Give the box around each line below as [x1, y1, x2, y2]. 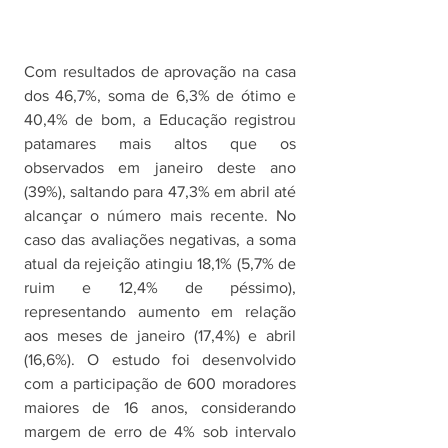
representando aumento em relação [24, 303, 296, 321]
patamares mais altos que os [24, 135, 296, 153]
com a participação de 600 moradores [24, 375, 296, 393]
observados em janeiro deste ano [24, 159, 296, 177]
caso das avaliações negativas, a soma [24, 231, 296, 249]
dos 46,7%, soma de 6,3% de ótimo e [24, 87, 296, 105]
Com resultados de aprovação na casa [24, 63, 296, 81]
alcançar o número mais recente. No [24, 207, 296, 225]
